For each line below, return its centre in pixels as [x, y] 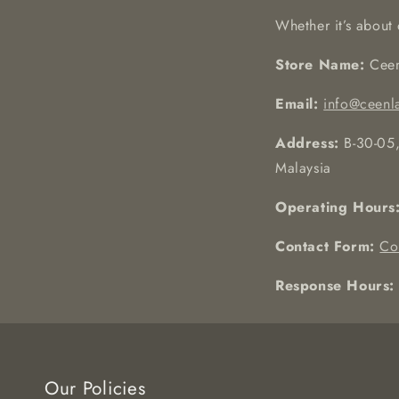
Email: [297, 104]
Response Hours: [335, 286]
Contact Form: [325, 247]
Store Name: [320, 65]
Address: [307, 143]
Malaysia [303, 168]
